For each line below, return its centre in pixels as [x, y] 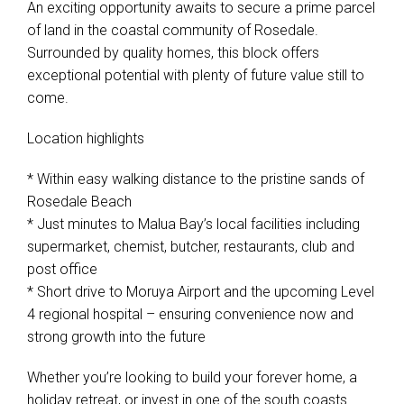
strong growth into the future [116, 337]
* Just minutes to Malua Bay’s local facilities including [193, 224]
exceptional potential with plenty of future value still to [196, 75]
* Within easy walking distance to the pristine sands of [196, 179]
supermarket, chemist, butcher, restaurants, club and [191, 247]
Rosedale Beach [79, 202]
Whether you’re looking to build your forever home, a [192, 377]
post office [62, 269]
